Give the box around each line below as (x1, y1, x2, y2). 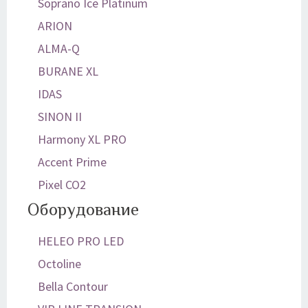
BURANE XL (38, 63, 98, 79)
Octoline (38, 256, 81, 272)
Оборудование (27, 199, 139, 219)
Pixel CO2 (38, 177, 86, 192)
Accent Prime (38, 154, 107, 170)
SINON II (38, 109, 82, 124)
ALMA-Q (38, 41, 80, 56)
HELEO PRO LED (38, 233, 124, 249)
